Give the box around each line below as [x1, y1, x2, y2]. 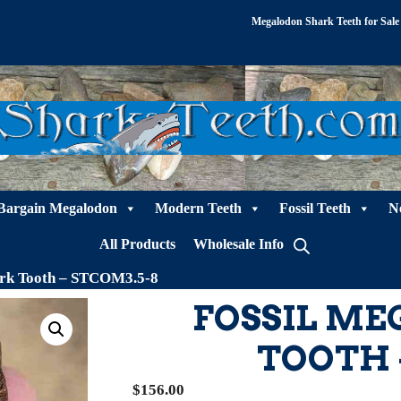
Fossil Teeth [278, 200, 351, 216]
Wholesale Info [193, 236, 284, 252]
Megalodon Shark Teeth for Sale [252, 15, 399, 28]
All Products [99, 236, 175, 252]
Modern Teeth [154, 200, 242, 216]
